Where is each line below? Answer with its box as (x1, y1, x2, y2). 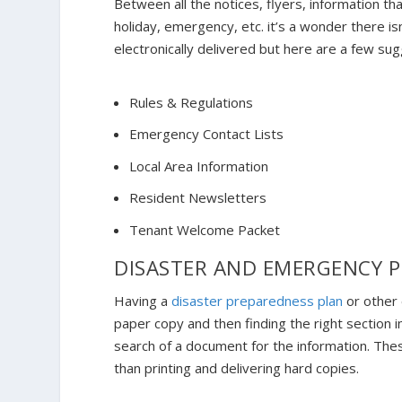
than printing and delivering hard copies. (114, 358, 363, 377)
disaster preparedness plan (171, 291, 344, 310)
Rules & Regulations (129, 92, 254, 111)
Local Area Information (129, 156, 269, 175)
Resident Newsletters (129, 188, 267, 207)
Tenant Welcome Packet (129, 220, 281, 239)
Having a (114, 291, 172, 310)
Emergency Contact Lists (129, 125, 284, 144)
